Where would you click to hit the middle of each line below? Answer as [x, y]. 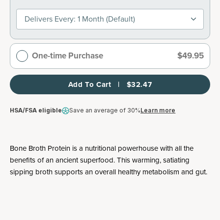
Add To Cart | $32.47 [110, 84]
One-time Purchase [68, 56]
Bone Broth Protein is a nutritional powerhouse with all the [102, 148]
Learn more [158, 110]
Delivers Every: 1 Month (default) [80, 19]
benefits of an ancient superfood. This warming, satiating [100, 160]
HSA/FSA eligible [36, 110]
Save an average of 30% [105, 110]
